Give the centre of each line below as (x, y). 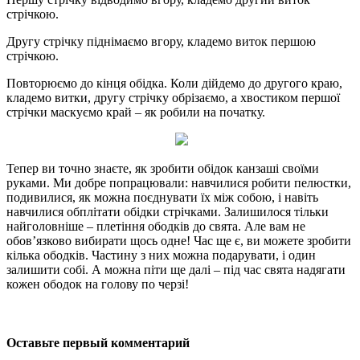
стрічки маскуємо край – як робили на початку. (136, 112)
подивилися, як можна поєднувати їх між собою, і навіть (162, 198)
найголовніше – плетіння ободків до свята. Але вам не (156, 227)
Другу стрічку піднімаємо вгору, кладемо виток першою (161, 42)
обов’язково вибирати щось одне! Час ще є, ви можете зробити (179, 241)
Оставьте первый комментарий (98, 343)
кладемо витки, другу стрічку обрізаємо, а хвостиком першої (173, 98)
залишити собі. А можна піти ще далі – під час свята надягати (176, 270)
